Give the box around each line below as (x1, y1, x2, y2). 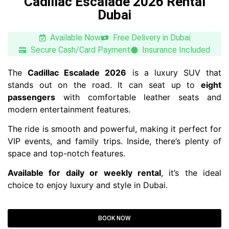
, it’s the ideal (161, 168, 221, 178)
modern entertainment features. (8, 104, 130, 114)
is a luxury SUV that (126, 67, 221, 78)
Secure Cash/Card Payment (30, 44, 130, 55)
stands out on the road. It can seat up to (8, 79, 201, 90)
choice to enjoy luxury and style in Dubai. (8, 180, 168, 191)
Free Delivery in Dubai (112, 32, 190, 42)
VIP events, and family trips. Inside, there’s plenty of (8, 135, 221, 146)
